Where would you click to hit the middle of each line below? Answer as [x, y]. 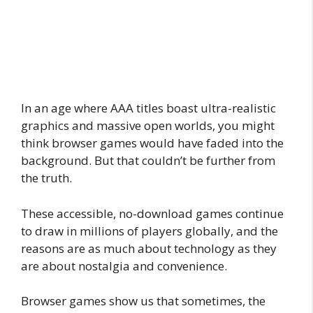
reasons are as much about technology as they [149, 248]
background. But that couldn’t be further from [148, 161]
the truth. [46, 178]
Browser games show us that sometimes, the [143, 301]
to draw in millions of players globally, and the [150, 231]
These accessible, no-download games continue [152, 213]
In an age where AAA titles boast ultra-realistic [148, 108]
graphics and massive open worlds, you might [148, 126]
